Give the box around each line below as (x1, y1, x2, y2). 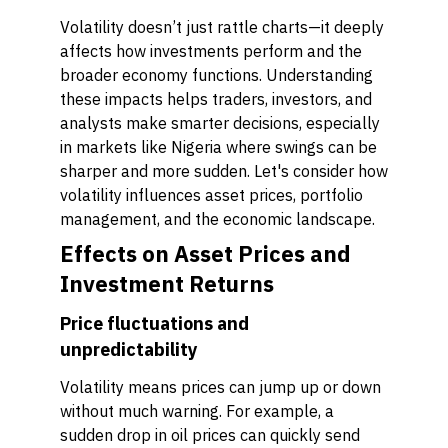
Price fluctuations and (60, 312, 249, 335)
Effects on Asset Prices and (60, 239, 351, 268)
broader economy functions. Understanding (60, 65, 373, 85)
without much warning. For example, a (60, 401, 334, 421)
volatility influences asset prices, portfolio (60, 185, 363, 205)
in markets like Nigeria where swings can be (60, 137, 377, 157)
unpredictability (60, 338, 198, 361)
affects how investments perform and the (60, 41, 362, 61)
